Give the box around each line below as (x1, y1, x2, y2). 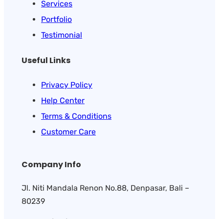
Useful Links (22, 54, 70, 66)
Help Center (41, 95, 85, 105)
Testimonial (41, 30, 82, 40)
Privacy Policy (41, 80, 92, 89)
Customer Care (41, 127, 96, 136)
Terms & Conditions (41, 111, 111, 121)
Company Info (22, 159, 81, 171)
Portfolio (41, 15, 72, 24)
